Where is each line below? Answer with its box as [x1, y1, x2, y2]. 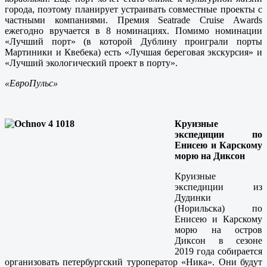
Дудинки [175, 193, 211, 203]
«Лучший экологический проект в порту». [5, 58, 178, 69]
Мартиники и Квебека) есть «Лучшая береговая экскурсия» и [5, 47, 262, 58]
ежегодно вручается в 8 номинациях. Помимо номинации [5, 26, 262, 36]
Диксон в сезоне [175, 235, 262, 246]
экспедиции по [175, 129, 262, 140]
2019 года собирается [175, 246, 262, 257]
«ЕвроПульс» [5, 78, 58, 89]
